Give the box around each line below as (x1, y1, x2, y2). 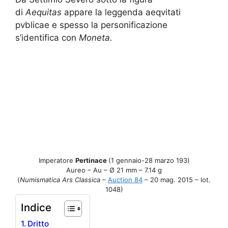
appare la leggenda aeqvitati (64, 7, 181, 18)
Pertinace (75, 156, 108, 164)
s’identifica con (15, 33, 79, 43)
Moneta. (79, 33, 112, 43)
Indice (21, 201, 51, 214)
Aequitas (25, 7, 64, 18)
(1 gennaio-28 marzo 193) (108, 156, 190, 164)
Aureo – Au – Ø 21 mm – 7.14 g (66, 165, 162, 174)
